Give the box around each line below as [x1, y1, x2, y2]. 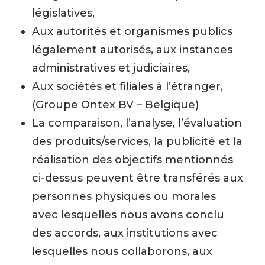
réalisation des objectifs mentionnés [32, 153, 233, 166]
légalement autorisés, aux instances [32, 43, 232, 56]
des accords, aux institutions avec [32, 227, 218, 240]
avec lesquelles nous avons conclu [32, 208, 224, 221]
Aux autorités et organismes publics [32, 25, 232, 38]
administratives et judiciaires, [32, 62, 190, 75]
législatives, [32, 7, 95, 20]
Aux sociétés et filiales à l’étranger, [32, 80, 223, 93]
